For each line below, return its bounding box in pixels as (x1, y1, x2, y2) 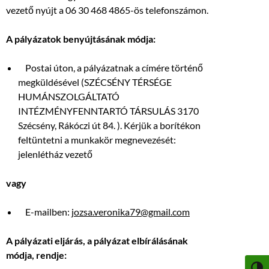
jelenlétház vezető (18, 148, 92, 160)
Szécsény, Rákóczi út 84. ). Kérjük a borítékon (18, 119, 201, 131)
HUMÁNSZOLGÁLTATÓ (18, 91, 119, 103)
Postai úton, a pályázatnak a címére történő (18, 62, 203, 74)
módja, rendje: (6, 249, 67, 261)
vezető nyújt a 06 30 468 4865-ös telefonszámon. (6, 4, 208, 16)
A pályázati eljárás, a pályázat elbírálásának (6, 235, 188, 247)
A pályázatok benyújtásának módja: (6, 33, 156, 45)
